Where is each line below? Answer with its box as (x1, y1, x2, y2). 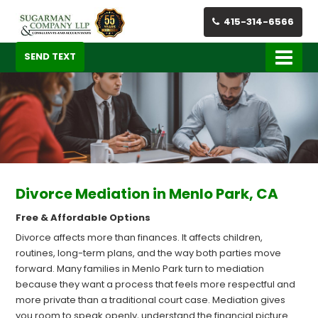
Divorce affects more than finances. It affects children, (16, 231, 263, 245)
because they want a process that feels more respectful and (16, 278, 296, 292)
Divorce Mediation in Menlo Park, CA (16, 184, 279, 204)
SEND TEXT (24, 49, 77, 63)
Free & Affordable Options (16, 211, 151, 225)
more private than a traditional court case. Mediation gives (16, 293, 286, 307)
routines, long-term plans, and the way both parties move (16, 246, 282, 261)
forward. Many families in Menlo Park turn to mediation (16, 262, 265, 276)
